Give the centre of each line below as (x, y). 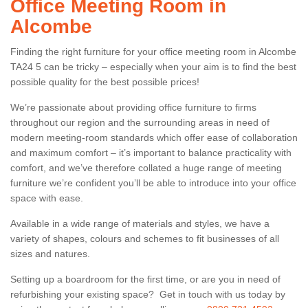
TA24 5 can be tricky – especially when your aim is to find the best (153, 66)
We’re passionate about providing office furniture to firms (133, 107)
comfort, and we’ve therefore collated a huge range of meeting (146, 167)
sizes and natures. (52, 253)
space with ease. (48, 198)
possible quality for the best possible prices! (106, 81)
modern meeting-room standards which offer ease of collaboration (154, 137)
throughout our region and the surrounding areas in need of (140, 122)
